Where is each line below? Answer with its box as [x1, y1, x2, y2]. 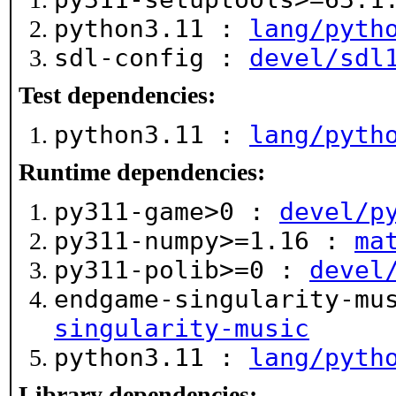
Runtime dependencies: [19, 158, 265, 186]
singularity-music [54, 314, 309, 343]
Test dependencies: [19, 81, 216, 109]
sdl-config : [54, 43, 249, 72]
